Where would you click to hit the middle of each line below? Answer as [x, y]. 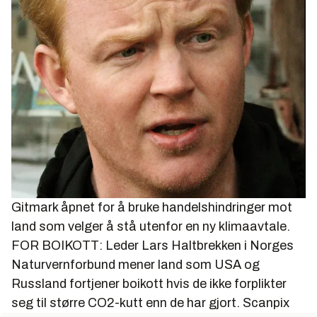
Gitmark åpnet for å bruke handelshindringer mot [152, 207]
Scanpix [266, 303]
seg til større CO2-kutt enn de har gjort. [126, 303]
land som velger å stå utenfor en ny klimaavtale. [151, 226]
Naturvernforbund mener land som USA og [136, 265]
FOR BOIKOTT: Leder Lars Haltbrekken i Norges [152, 246]
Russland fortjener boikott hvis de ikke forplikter [149, 284]
